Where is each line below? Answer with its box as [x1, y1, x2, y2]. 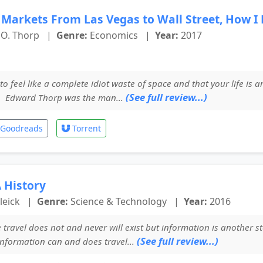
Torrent [70, 122, 101, 134]
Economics [87, 28, 140, 42]
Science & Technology [68, 194, 169, 208]
